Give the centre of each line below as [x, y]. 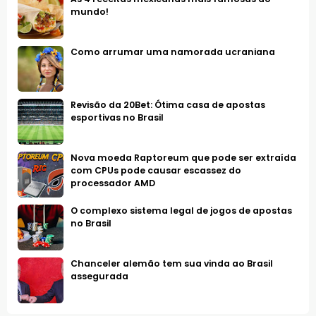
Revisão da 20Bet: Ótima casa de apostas [168, 104]
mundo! [90, 11]
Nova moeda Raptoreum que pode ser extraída [183, 157]
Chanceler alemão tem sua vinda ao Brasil [172, 263]
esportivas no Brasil [117, 117]
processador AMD [113, 183]
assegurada [99, 276]
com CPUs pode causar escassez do [156, 170]
